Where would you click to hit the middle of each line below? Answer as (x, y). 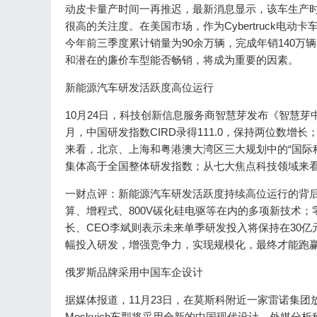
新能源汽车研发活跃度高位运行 (139, 87)
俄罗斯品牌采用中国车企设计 (134, 272)
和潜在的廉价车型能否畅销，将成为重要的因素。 (182, 60)
